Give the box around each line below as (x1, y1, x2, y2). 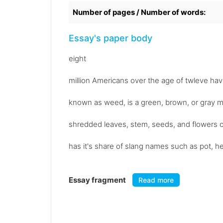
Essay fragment (69, 175, 127, 185)
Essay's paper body (69, 33, 152, 44)
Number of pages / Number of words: (73, 7, 206, 17)
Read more (138, 176, 174, 185)
